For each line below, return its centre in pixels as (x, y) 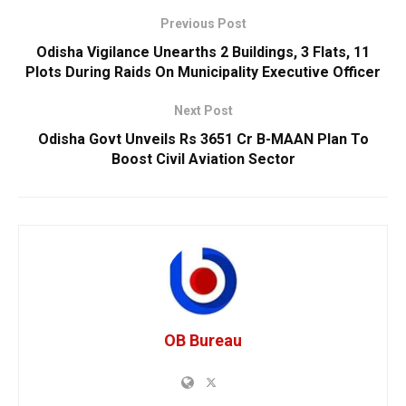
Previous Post (203, 24)
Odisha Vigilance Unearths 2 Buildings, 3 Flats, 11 (203, 53)
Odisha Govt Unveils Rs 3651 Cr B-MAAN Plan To (203, 140)
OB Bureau (203, 341)
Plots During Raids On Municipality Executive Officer (203, 72)
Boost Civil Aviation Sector (203, 159)
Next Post (203, 111)
